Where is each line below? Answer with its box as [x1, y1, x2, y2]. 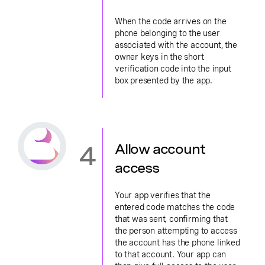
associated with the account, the [115, 40, 237, 50]
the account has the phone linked [115, 238, 240, 247]
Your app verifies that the [115, 190, 211, 200]
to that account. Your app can [115, 250, 227, 259]
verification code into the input [115, 64, 231, 73]
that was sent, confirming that [115, 214, 228, 224]
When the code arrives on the [115, 17, 227, 26]
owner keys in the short [115, 52, 204, 62]
